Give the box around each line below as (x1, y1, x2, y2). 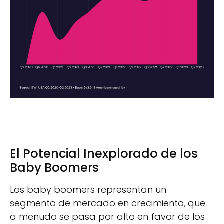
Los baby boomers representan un (10, 183, 166, 196)
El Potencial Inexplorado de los (10, 145, 198, 162)
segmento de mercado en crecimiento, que (10, 197, 205, 210)
